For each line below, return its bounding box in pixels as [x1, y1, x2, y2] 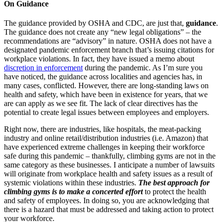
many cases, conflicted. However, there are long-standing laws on [4, 81, 209, 90]
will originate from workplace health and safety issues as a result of [4, 169, 213, 178]
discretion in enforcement [4, 63, 83, 72]
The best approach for [138, 178, 210, 187]
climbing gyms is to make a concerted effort [4, 187, 143, 196]
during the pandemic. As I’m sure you [83, 63, 203, 72]
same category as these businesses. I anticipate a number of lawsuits [4, 161, 215, 169]
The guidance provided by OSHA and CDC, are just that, [4, 19, 186, 28]
